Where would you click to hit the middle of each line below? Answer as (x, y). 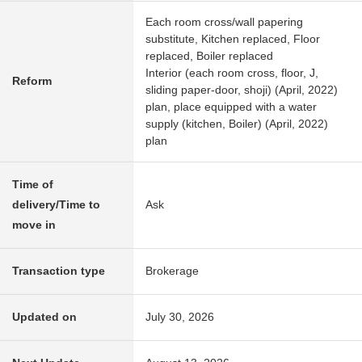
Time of (33, 185)
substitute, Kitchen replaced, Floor (233, 39)
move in (34, 225)
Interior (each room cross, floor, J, (232, 73)
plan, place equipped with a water (231, 107)
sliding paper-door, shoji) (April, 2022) (242, 90)
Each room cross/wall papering (224, 22)
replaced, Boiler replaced (209, 56)
